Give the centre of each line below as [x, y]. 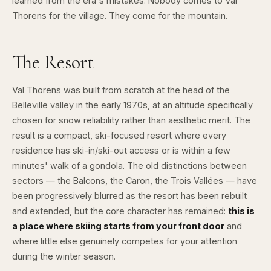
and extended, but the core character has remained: [120, 211]
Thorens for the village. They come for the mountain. [120, 15]
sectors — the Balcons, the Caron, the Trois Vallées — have [135, 181]
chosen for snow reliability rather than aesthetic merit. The [131, 120]
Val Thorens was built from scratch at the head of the [121, 90]
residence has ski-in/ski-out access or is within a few [121, 150]
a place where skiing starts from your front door [118, 226]
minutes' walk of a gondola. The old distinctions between [129, 165]
